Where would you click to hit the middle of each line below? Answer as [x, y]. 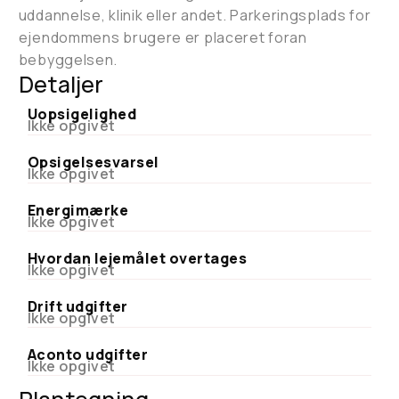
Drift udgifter [77, 306]
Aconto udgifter [88, 354]
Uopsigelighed [82, 114]
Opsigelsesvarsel [93, 162]
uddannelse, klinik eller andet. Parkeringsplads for [195, 15]
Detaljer [61, 84]
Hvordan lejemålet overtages [137, 258]
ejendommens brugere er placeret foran [163, 37]
